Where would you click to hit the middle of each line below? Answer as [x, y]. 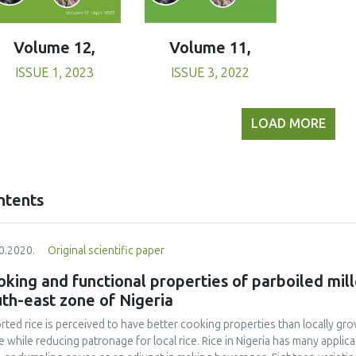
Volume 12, [55, 47]
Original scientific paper [106, 250]
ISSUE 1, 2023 [55, 72]
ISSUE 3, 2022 [211, 72]
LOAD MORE [288, 123]
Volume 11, [211, 47]
